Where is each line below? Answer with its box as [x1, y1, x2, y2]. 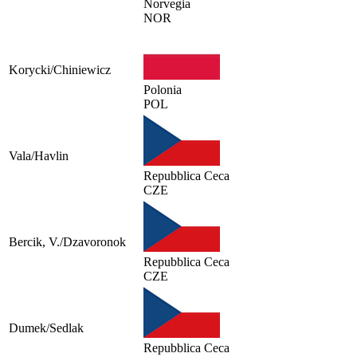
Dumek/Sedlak [9, 320, 84, 335]
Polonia [143, 82, 182, 96]
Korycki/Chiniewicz [9, 62, 111, 76]
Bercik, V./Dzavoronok [9, 234, 126, 249]
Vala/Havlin [9, 148, 69, 163]
